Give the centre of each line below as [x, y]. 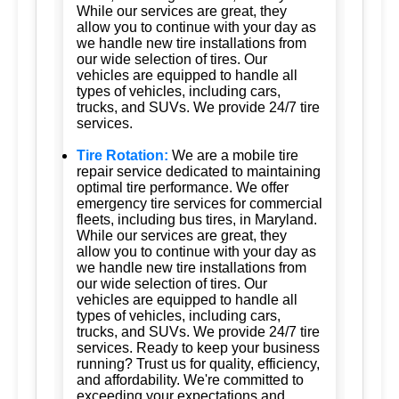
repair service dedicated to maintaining [199, 171]
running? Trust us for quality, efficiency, [198, 363]
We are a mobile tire [235, 155]
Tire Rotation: [122, 155]
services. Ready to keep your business [198, 347]
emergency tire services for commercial [199, 203]
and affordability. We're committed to [190, 379]
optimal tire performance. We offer [183, 187]
